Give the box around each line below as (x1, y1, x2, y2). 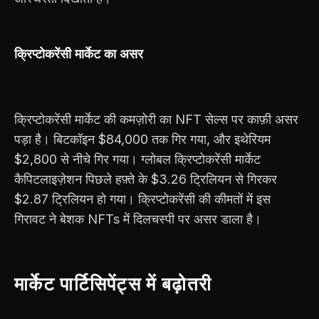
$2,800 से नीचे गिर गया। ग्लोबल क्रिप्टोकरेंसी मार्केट (14, 151, 261, 167)
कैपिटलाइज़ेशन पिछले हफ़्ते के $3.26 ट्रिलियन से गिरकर (14, 171, 277, 187)
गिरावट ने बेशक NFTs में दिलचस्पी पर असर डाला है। (14, 211, 261, 226)
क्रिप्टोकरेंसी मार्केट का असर (14, 46, 143, 61)
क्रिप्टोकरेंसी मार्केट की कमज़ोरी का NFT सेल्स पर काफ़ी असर (14, 111, 298, 127)
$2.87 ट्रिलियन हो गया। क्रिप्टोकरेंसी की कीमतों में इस (14, 191, 271, 206)
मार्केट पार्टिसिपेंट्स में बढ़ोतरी (14, 272, 212, 295)
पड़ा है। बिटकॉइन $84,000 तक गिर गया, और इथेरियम (14, 131, 271, 147)
